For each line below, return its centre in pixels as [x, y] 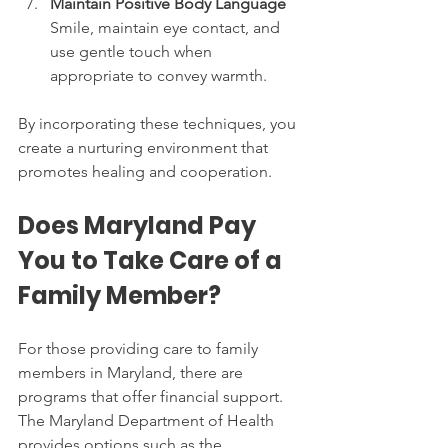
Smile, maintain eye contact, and [167, 27]
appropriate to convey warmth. [158, 75]
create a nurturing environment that [145, 147]
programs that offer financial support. [152, 396]
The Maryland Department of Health [148, 420]
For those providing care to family [140, 348]
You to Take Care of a [152, 260]
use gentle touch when [133, 51]
